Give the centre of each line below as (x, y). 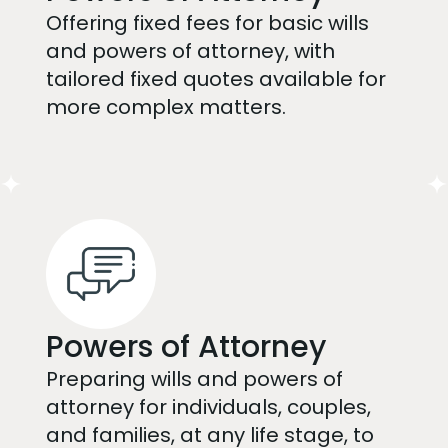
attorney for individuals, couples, (208, 406)
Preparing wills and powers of (194, 378)
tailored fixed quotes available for (215, 78)
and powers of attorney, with (190, 50)
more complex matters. (165, 106)
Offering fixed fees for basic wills (207, 22)
